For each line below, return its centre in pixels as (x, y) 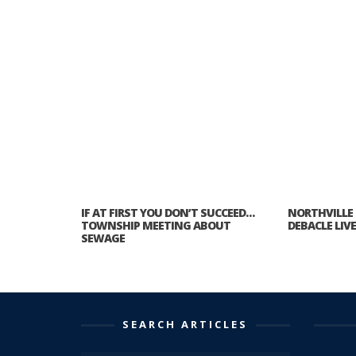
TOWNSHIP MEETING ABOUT (156, 225)
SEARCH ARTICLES (186, 324)
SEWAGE (103, 238)
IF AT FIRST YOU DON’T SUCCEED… (168, 212)
